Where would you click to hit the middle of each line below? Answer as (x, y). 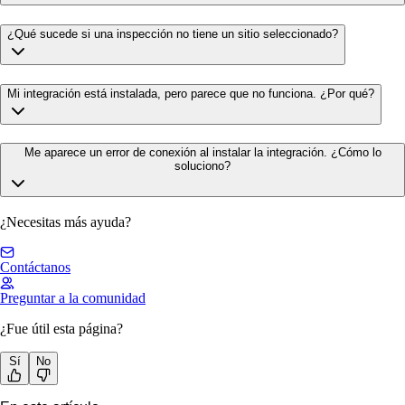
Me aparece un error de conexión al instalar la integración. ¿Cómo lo (202, 153)
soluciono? (202, 166)
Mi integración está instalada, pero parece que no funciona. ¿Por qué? (191, 93)
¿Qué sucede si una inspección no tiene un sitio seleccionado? (173, 33)
